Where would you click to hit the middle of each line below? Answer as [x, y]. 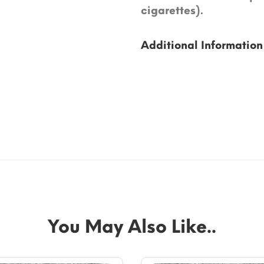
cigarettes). [172, 10]
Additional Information [202, 45]
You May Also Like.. [132, 226]
